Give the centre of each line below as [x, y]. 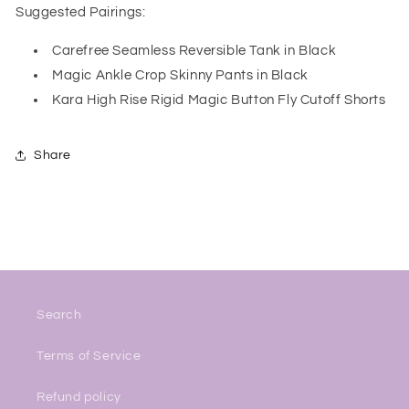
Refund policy [79, 398]
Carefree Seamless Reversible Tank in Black [194, 51]
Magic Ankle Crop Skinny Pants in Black [180, 76]
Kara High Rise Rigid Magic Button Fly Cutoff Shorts [219, 100]
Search [59, 315]
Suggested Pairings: [81, 13]
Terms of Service [89, 357]
